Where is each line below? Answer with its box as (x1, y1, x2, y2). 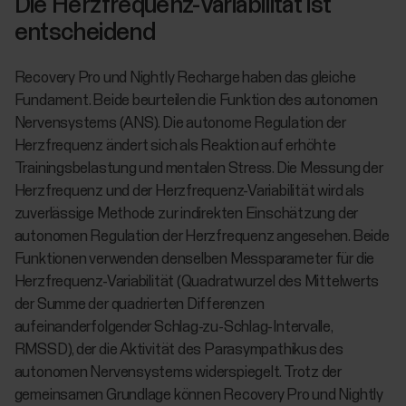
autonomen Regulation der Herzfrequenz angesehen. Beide (14, 228, 390, 245)
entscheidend (14, 21, 155, 46)
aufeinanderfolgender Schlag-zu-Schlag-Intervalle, (14, 319, 333, 335)
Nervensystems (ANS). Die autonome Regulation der (14, 115, 346, 131)
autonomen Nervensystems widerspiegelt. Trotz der (14, 364, 342, 381)
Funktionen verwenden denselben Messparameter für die (14, 251, 375, 267)
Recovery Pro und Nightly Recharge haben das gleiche (14, 70, 356, 86)
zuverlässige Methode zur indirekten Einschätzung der (14, 206, 359, 222)
